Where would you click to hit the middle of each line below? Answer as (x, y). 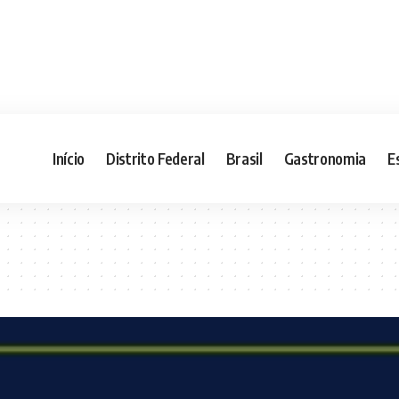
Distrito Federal (155, 158)
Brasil (244, 158)
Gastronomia (325, 158)
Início (69, 158)
